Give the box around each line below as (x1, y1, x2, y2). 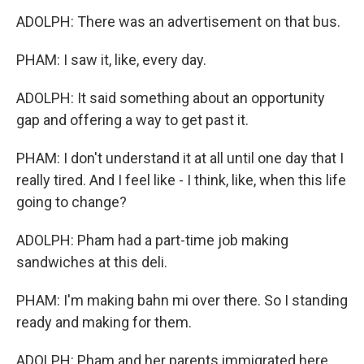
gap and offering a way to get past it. (16, 111, 249, 128)
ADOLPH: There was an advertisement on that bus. (16, 13, 340, 30)
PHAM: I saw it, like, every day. (16, 51, 206, 68)
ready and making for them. (16, 314, 192, 331)
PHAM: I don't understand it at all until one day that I (16, 149, 344, 167)
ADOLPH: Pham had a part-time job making (16, 232, 288, 249)
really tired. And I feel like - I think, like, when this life (16, 171, 346, 188)
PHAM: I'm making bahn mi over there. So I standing (16, 292, 348, 309)
